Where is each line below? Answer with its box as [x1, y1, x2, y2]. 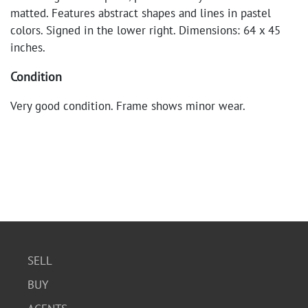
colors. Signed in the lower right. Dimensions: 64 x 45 [10, 23, 280, 38]
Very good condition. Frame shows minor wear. [10, 98, 245, 113]
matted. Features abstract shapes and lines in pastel [10, 5, 271, 21]
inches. [10, 40, 45, 55]
